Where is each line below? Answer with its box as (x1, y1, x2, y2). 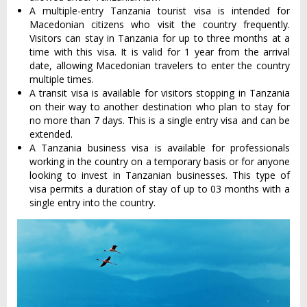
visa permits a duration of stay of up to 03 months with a (29, 182, 290, 195)
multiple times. (29, 73, 94, 86)
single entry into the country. (29, 196, 156, 209)
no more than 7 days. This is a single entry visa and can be (29, 114, 290, 127)
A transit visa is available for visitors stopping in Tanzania (29, 86, 290, 99)
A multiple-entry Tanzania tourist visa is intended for (29, 4, 290, 17)
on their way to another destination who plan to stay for (29, 100, 290, 113)
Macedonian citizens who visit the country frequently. (29, 18, 290, 31)
